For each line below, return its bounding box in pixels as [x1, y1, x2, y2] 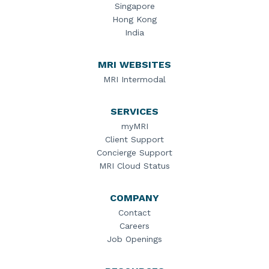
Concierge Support [97, 148, 172, 157]
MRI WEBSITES [98, 59, 171, 70]
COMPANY [110, 192, 159, 204]
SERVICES [110, 106, 159, 117]
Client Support [105, 134, 164, 144]
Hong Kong [112, 14, 157, 24]
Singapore [114, 1, 155, 11]
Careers [119, 221, 150, 231]
